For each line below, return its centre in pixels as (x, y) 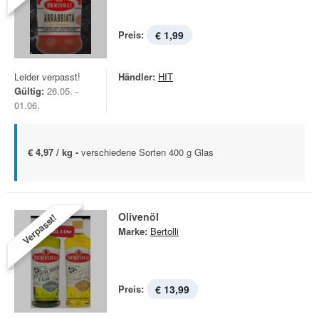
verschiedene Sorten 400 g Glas (147, 152)
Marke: (133, 231)
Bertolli (164, 231)
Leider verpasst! (47, 77)
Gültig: (29, 91)
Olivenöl (138, 216)
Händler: (137, 77)
